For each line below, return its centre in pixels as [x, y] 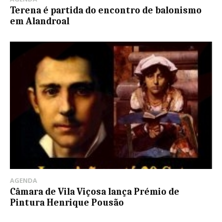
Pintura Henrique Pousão [67, 203]
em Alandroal [40, 22]
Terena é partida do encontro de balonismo [106, 11]
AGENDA [24, 181]
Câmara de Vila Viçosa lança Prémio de [95, 192]
